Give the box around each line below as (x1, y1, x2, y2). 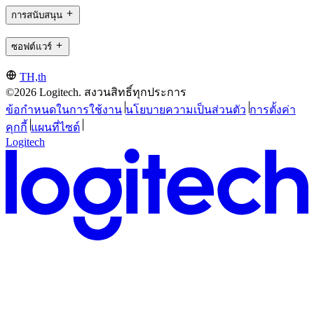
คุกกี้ (6, 121, 27, 134)
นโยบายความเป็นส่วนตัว (125, 104, 246, 116)
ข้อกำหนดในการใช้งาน (6, 104, 122, 116)
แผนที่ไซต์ (30, 121, 80, 134)
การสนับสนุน (11, 9, 62, 20)
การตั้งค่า (249, 104, 296, 116)
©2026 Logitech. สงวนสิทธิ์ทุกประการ (6, 86, 186, 99)
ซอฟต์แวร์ (11, 41, 52, 53)
